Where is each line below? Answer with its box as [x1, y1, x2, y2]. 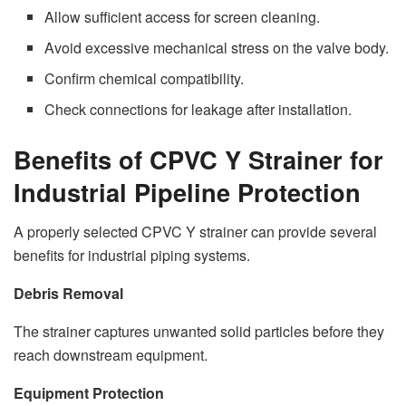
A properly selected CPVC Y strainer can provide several [14, 221, 377, 243]
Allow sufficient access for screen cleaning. [44, 5, 321, 27]
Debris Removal [14, 283, 123, 304]
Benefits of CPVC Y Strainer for [14, 140, 383, 177]
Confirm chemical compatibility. [44, 67, 245, 89]
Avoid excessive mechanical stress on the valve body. [44, 36, 390, 58]
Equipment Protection [14, 382, 164, 404]
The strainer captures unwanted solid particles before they [14, 321, 384, 343]
